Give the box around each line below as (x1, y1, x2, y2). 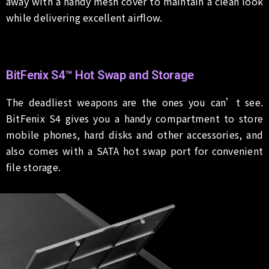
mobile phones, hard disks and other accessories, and (6, 127, 263, 142)
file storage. (6, 160, 61, 175)
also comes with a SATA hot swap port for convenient (6, 144, 263, 159)
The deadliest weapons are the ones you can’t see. (6, 95, 263, 110)
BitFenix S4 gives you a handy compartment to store (6, 111, 263, 126)
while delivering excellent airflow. (6, 10, 163, 25)
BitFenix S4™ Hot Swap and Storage (6, 68, 195, 83)
